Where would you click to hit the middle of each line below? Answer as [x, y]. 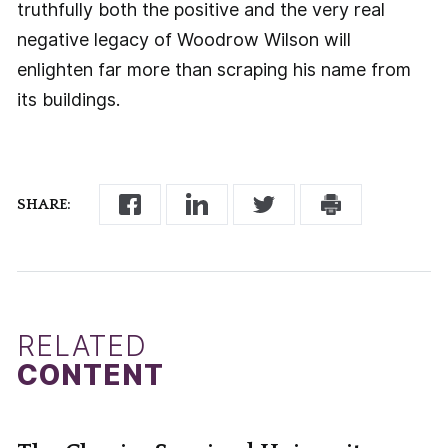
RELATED [82, 346]
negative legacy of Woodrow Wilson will [183, 39]
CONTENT [90, 375]
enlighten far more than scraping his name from [213, 69]
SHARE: [43, 204]
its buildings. [68, 99]
